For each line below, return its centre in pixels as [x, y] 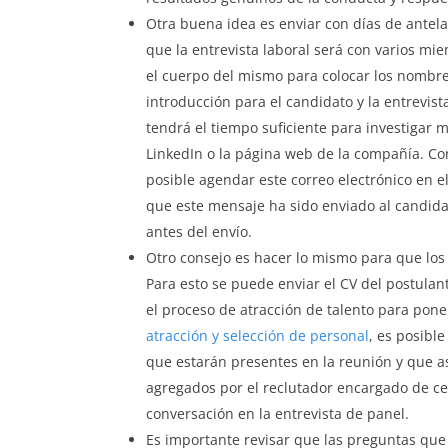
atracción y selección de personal [257, 336]
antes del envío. [199, 232]
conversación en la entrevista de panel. [277, 414]
